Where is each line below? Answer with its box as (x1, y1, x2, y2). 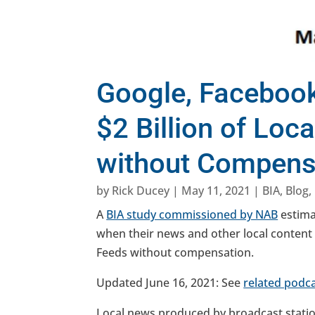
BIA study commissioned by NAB (106, 207, 278, 223)
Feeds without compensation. (96, 245, 255, 261)
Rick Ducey (112, 183, 170, 199)
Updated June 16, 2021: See (96, 275, 244, 291)
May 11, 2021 (181, 183, 251, 199)
